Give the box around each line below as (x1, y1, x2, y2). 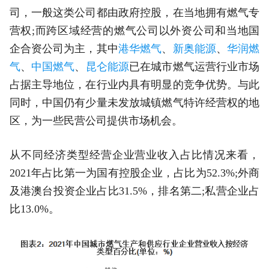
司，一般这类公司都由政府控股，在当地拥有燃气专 (9, 7, 260, 19)
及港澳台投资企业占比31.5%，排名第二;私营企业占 (9, 185, 260, 198)
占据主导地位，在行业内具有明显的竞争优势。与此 (9, 79, 260, 91)
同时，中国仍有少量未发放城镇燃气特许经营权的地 (9, 97, 260, 109)
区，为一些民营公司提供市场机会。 (9, 115, 183, 127)
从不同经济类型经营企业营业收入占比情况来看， (9, 149, 260, 162)
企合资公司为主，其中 (9, 43, 118, 55)
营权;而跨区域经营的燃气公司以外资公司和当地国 (9, 25, 260, 37)
